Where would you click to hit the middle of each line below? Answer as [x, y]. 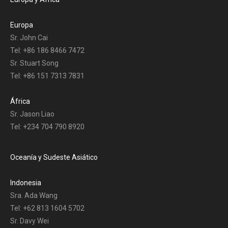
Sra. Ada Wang [34, 196]
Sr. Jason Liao [32, 114]
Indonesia [26, 183]
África [20, 102]
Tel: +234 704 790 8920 [47, 127]
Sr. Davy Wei [30, 221]
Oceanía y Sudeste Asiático [54, 158]
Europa [22, 25]
